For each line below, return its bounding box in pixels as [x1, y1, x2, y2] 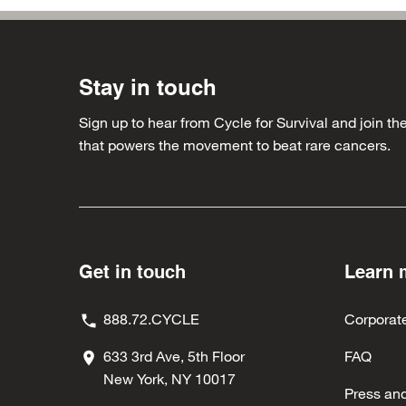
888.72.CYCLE [103, 310, 199, 327]
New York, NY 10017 [103, 370, 236, 387]
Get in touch [79, 261, 186, 283]
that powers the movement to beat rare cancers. [79, 136, 391, 153]
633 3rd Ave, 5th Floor [103, 347, 245, 364]
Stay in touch [79, 74, 217, 100]
